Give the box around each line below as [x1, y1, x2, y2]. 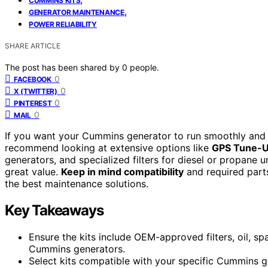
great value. [5, 165, 61, 178]
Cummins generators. [29, 242, 125, 255]
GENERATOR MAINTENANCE [29, 7, 124, 17]
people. [130, 62, 159, 72]
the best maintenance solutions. [5, 177, 148, 190]
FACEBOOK [14, 74, 51, 84]
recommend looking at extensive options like [5, 141, 212, 154]
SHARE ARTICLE [5, 41, 60, 50]
